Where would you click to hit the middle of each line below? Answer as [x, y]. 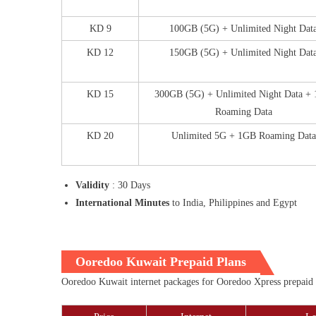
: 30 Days [130, 185]
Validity [92, 185]
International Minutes [122, 202]
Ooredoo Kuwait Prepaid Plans [161, 261]
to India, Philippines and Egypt [233, 202]
